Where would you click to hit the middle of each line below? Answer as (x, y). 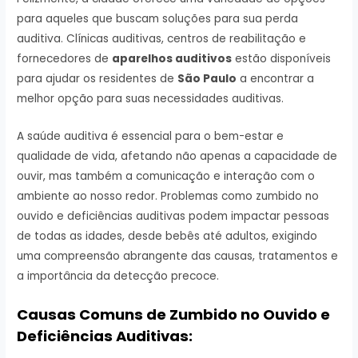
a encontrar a (276, 79)
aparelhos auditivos (172, 59)
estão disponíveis (282, 59)
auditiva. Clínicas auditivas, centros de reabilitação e (162, 39)
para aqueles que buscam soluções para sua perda (158, 19)
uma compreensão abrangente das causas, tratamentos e (178, 257)
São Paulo (207, 79)
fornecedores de (65, 59)
